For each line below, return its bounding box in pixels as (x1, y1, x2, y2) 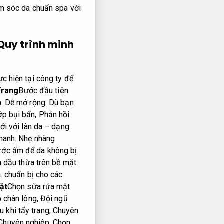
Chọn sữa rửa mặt (7, 182, 70, 192)
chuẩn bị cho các (2, 170, 63, 180)
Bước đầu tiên (18, 86, 68, 96)
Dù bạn (46, 98, 74, 108)
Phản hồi (38, 110, 70, 120)
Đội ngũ (40, 194, 68, 204)
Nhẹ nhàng (16, 134, 55, 144)
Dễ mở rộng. (4, 98, 47, 108)
